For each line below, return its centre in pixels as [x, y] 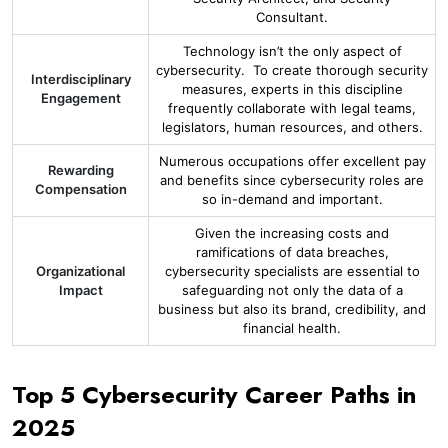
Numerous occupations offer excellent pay [292, 161]
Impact [80, 290]
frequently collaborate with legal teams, [292, 108]
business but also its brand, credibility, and [292, 309]
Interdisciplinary [80, 79]
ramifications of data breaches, [292, 252]
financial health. [292, 328]
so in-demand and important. [292, 199]
